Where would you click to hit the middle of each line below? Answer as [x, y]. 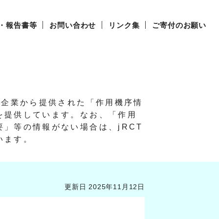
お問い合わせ [73, 25]
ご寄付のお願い [179, 25]
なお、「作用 [109, 115]
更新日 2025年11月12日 [104, 187]
